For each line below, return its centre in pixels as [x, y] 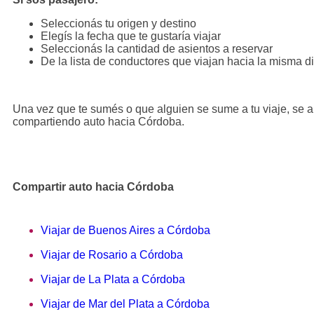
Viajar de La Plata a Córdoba [113, 279]
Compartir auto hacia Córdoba [93, 186]
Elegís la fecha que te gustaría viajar [131, 36]
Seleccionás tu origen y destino [118, 23]
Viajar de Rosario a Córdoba [112, 254]
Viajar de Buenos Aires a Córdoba [125, 230]
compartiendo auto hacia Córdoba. [98, 121]
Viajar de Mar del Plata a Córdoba [125, 303]
